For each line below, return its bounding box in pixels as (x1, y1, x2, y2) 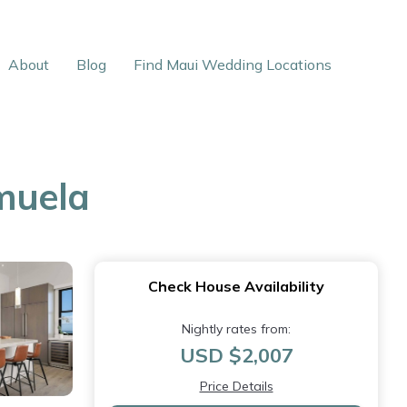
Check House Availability (148, 277, 324, 295)
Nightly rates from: (182, 321, 291, 337)
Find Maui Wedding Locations (134, 55, 332, 74)
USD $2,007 (179, 342, 293, 368)
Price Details (199, 378, 273, 394)
